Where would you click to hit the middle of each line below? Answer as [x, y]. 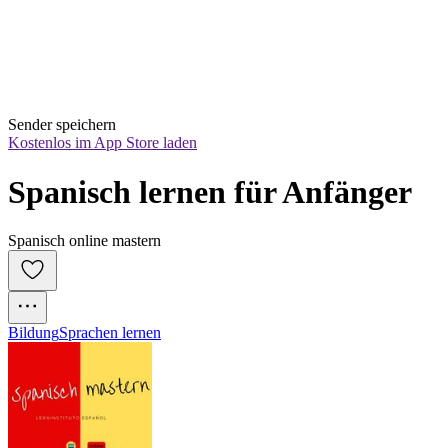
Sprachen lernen [110, 333]
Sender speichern [62, 125]
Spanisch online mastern [84, 241]
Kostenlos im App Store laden [102, 143]
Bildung [33, 333]
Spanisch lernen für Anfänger [210, 191]
